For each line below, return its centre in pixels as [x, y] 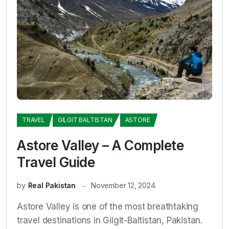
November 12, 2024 [123, 185]
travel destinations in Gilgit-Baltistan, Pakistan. [110, 220]
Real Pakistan [52, 185]
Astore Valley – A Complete [100, 145]
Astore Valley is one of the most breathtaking [108, 207]
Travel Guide [56, 162]
